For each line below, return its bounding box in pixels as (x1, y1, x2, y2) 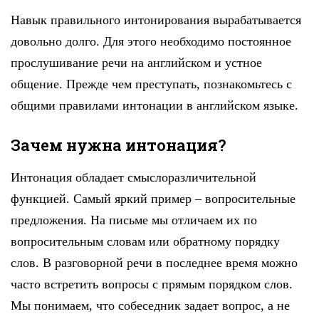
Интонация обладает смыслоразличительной (11, 169, 256, 184)
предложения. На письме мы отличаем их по (11, 212, 257, 227)
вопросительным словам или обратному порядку (11, 234, 280, 249)
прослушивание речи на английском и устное (11, 55, 262, 70)
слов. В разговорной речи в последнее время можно (11, 255, 298, 270)
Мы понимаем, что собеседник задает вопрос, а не (11, 298, 290, 313)
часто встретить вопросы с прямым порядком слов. (11, 276, 293, 291)
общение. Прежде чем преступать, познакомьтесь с (11, 76, 292, 91)
